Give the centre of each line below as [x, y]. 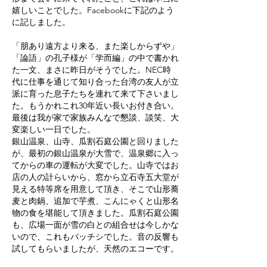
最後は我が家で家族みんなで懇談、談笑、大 [95, 117]
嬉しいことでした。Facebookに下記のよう [93, 10]
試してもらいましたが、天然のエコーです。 [95, 248]
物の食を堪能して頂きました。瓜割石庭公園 [95, 212]
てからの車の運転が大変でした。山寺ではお [95, 165]
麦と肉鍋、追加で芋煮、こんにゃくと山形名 [95, 201]
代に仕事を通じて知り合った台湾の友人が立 [95, 81]
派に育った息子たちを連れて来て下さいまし [95, 93]
